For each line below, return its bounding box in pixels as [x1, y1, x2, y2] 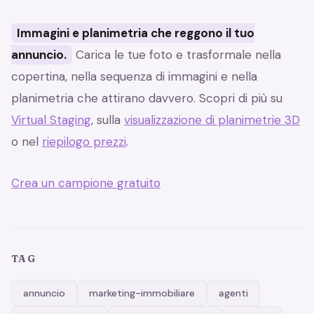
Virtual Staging [11, 112, 91, 128]
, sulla [91, 112, 124, 128]
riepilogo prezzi [42, 134, 126, 150]
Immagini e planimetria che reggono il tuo [17, 25, 254, 41]
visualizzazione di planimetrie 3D [124, 112, 300, 128]
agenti [219, 287, 248, 300]
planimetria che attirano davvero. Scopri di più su [11, 90, 282, 107]
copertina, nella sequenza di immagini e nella [11, 69, 257, 85]
